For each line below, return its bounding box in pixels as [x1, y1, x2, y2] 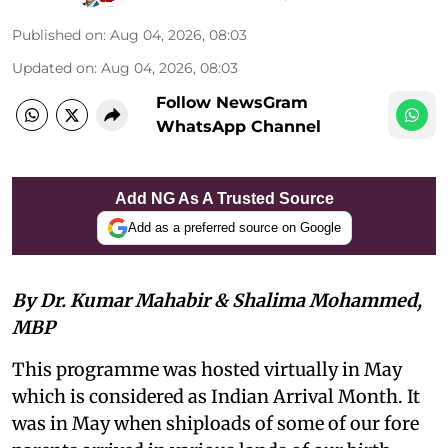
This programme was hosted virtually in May [12, 357, 402, 381]
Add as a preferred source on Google [127, 220, 341, 236]
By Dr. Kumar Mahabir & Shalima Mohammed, [12, 288, 422, 312]
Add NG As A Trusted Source [114, 189, 334, 207]
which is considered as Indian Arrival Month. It [12, 384, 420, 408]
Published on [12, 25, 103, 44]
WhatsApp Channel [156, 116, 321, 136]
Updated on [12, 58, 94, 77]
